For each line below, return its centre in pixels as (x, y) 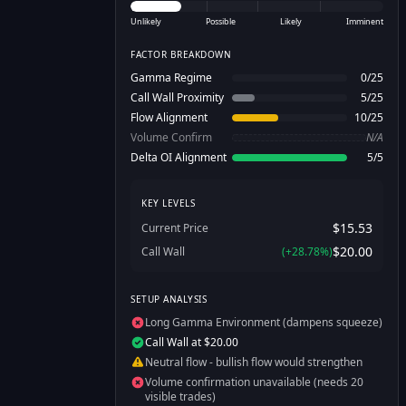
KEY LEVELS (168, 203)
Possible (221, 21)
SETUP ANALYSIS (169, 299)
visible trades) (180, 396)
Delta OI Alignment (179, 157)
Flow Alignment (169, 117)
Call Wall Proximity (177, 97)
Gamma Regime (171, 77)
